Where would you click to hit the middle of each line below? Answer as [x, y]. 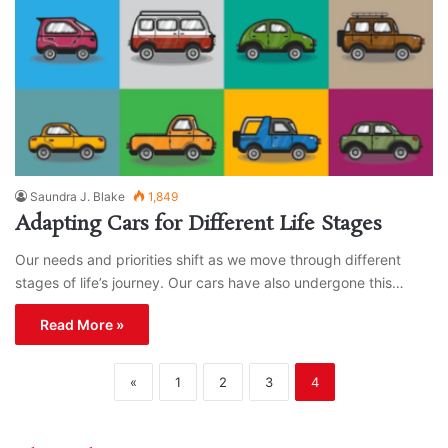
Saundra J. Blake [77, 197]
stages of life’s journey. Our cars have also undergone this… [209, 283]
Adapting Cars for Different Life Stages [198, 224]
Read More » [82, 325]
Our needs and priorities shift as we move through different [208, 260]
